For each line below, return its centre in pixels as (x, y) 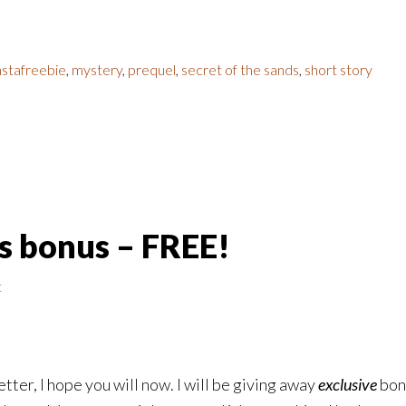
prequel (152, 69)
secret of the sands (240, 69)
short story (338, 69)
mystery (97, 69)
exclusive (348, 384)
